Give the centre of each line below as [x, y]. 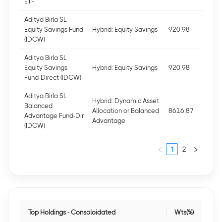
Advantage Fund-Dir [54, 116]
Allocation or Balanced [126, 111]
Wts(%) [184, 212]
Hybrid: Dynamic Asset [126, 101]
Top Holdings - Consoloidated [72, 212]
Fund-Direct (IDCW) [53, 78]
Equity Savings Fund [54, 29]
